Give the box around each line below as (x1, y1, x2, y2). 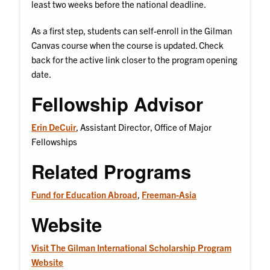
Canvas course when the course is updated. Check (31, 39, 224, 51)
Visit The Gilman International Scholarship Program (31, 242, 232, 254)
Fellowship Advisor (31, 90, 204, 118)
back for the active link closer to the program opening (31, 54, 238, 66)
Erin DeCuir (31, 121, 77, 133)
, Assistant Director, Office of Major (76, 121, 212, 133)
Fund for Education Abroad (31, 189, 138, 201)
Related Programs (31, 158, 192, 186)
